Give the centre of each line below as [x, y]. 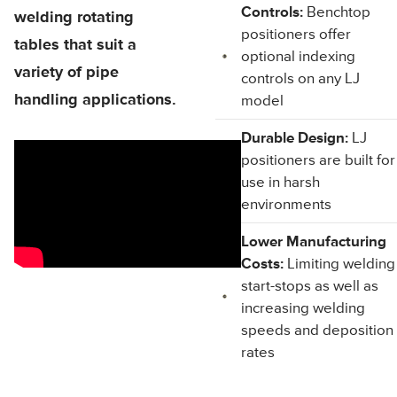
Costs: [263, 264]
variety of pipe [66, 72]
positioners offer [296, 34]
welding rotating [74, 17]
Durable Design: [295, 138]
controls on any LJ [301, 78]
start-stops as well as [310, 286]
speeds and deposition [318, 330]
